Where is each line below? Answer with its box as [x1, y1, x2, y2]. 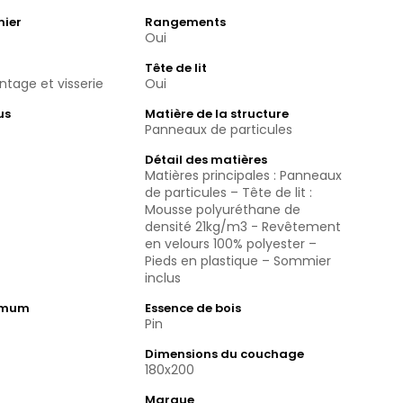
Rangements [144, 13, 226, 31]
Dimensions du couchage [144, 345, 304, 363]
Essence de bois [144, 300, 241, 317]
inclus [144, 269, 181, 287]
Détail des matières [144, 151, 267, 168]
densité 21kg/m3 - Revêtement [144, 218, 341, 236]
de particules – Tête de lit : [144, 184, 312, 201]
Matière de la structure [144, 105, 289, 122]
